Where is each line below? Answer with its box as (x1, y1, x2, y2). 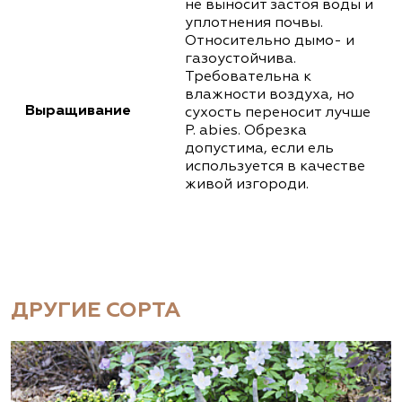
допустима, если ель (185, 142, 334, 157)
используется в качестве (185, 160, 365, 175)
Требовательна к (185, 70, 311, 85)
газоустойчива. (185, 52, 296, 67)
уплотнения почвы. (185, 16, 323, 31)
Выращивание (25, 104, 131, 119)
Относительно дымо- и (185, 34, 354, 49)
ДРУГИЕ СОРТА (11, 300, 180, 322)
